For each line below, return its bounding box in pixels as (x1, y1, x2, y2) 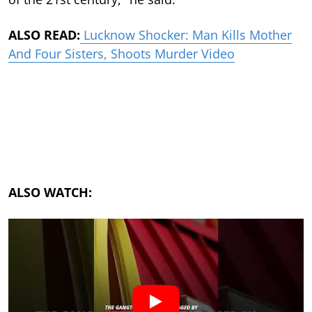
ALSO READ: (8, 26, 80, 43)
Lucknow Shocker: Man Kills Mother (80, 26, 292, 43)
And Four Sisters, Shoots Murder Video (8, 45, 235, 62)
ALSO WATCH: (8, 183, 92, 201)
